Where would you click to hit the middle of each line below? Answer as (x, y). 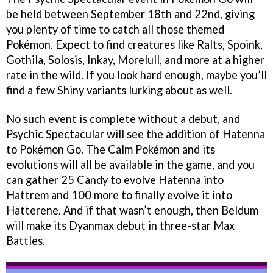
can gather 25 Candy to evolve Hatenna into (115, 179)
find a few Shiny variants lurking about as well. (119, 90)
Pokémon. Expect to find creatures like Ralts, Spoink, (134, 45)
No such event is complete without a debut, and (123, 119)
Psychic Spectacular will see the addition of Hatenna (136, 134)
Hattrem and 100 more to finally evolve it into (119, 195)
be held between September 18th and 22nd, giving (130, 14)
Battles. (26, 240)
